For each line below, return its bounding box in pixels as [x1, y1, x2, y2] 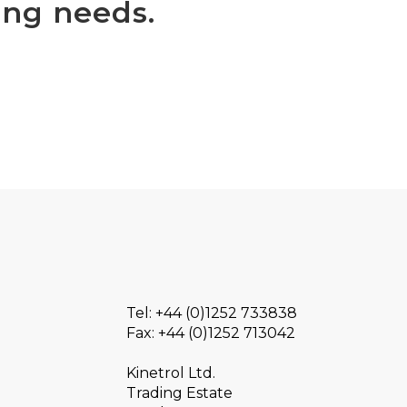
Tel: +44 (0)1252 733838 [125, 303, 297, 322]
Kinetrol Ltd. [125, 363, 215, 382]
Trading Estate [125, 383, 233, 402]
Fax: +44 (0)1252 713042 [125, 323, 295, 342]
